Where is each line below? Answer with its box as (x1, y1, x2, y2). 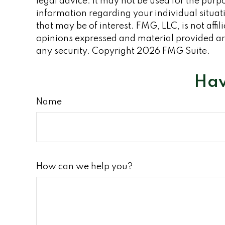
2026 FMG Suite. (137, 46, 210, 56)
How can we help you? (36, 162, 133, 171)
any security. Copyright (36, 46, 137, 56)
